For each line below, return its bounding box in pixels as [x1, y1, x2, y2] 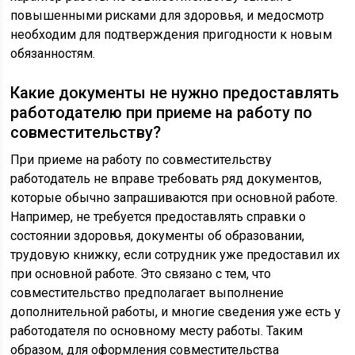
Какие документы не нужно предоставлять [10, 83, 340, 103]
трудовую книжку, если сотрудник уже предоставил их [10, 247, 341, 263]
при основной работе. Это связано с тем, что [10, 266, 272, 282]
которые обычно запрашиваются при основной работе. [10, 190, 338, 206]
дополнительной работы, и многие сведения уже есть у [10, 304, 342, 320]
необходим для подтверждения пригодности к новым [10, 27, 333, 43]
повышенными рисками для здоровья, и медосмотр [10, 8, 325, 24]
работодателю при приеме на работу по [10, 103, 313, 123]
